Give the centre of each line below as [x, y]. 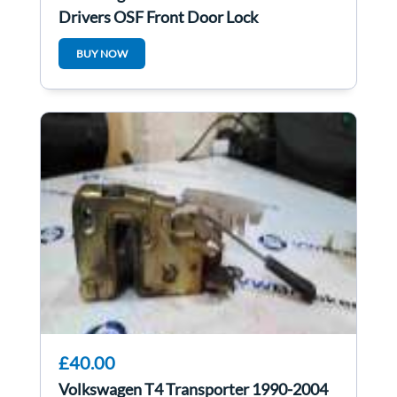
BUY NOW [102, 54]
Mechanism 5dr [112, 40]
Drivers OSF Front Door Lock [158, 17]
